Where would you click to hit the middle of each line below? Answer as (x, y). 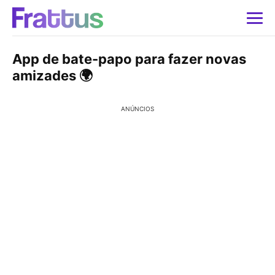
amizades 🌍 (52, 76)
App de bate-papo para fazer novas (129, 59)
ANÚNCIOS (137, 109)
